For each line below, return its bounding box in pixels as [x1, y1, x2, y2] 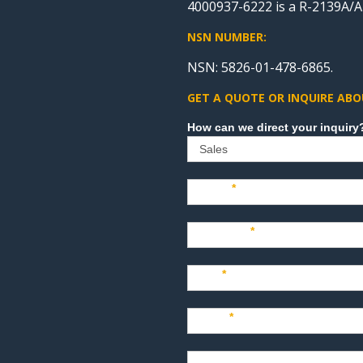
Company [198, 224, 251, 237]
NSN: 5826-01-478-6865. [187, 58, 334, 76]
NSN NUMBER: [187, 29, 267, 45]
